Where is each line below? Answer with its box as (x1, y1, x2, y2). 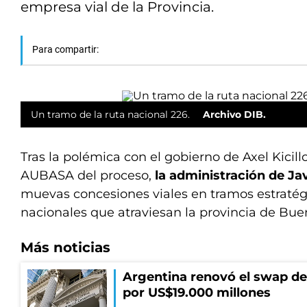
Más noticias (21, 239, 110, 256)
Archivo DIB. (203, 108, 266, 121)
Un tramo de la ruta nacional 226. (31, 108, 193, 121)
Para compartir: (32, 44, 99, 55)
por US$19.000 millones (123, 285, 271, 300)
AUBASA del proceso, (21, 168, 155, 183)
